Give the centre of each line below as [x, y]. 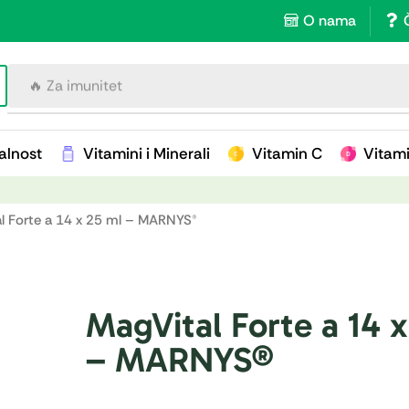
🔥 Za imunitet [76, 85]
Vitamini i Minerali [147, 153]
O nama [330, 21]
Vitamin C [287, 153]
